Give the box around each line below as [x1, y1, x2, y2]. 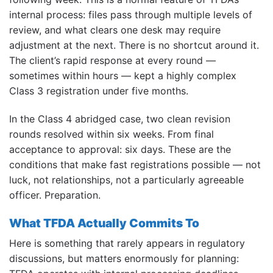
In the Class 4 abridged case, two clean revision [9, 112, 230, 125]
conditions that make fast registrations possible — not [9, 158, 261, 171]
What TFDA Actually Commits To [9, 215, 199, 230]
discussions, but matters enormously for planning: [9, 252, 239, 265]
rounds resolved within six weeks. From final [9, 127, 214, 140]
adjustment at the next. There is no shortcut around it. [9, 38, 259, 51]
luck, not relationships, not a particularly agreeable [9, 173, 244, 186]
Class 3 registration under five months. [9, 84, 188, 97]
